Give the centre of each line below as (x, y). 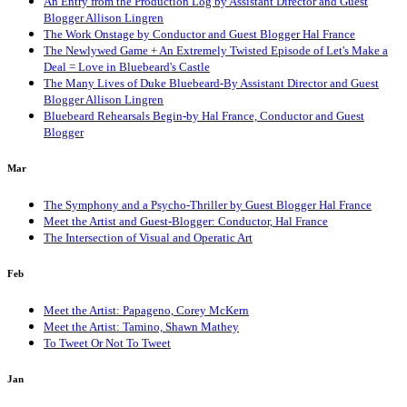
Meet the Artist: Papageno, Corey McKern (146, 311)
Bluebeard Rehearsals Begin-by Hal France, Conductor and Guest (204, 116)
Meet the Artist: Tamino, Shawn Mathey (141, 327)
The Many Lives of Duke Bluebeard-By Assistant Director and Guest (211, 84)
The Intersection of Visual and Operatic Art (148, 238)
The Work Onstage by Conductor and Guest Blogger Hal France (199, 35)
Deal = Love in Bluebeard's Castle (127, 67)
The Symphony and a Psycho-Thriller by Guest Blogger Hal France (208, 205)
